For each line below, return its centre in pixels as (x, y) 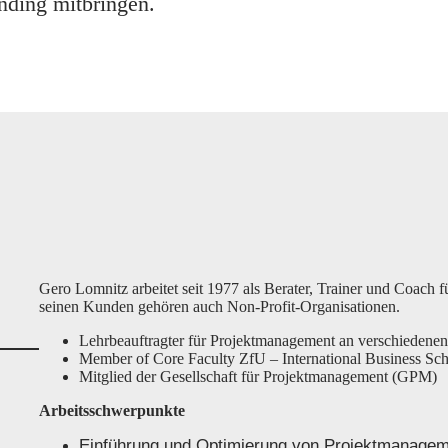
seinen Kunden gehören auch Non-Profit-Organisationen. (219, 306)
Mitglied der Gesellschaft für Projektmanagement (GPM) (257, 376)
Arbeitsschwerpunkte (111, 410)
